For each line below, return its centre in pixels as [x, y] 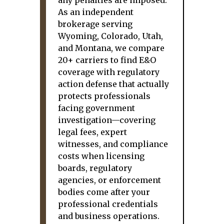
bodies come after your [104, 192]
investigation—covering [107, 120]
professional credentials [108, 204]
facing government [96, 108]
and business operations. [109, 216]
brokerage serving [95, 24]
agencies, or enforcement [109, 180]
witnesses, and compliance [113, 144]
